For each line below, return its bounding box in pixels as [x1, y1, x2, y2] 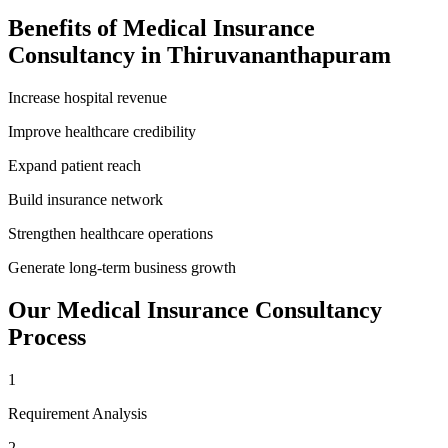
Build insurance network [8, 190, 163, 208]
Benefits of [8, 14, 123, 41]
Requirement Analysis [8, 404, 147, 422]
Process [8, 323, 86, 350]
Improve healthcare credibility [8, 122, 196, 140]
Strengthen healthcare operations [8, 224, 213, 242]
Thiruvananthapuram [167, 41, 391, 68]
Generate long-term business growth [8, 258, 236, 276]
